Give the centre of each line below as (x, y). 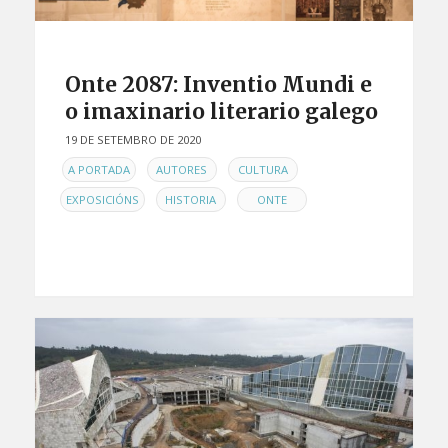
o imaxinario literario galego (221, 112)
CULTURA (262, 170)
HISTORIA (191, 200)
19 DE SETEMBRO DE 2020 (132, 140)
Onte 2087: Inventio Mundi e (218, 85)
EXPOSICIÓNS (102, 200)
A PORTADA (98, 170)
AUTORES (182, 170)
